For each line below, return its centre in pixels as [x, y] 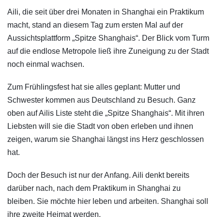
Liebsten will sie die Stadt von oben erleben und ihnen [100, 126]
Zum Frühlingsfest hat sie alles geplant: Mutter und [94, 87]
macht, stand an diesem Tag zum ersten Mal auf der [95, 25]
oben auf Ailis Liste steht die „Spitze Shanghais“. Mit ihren [106, 113]
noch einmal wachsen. [46, 64]
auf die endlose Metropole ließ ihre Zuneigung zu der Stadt [108, 51]
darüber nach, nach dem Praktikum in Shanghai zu [94, 188]
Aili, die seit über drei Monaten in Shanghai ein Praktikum [106, 12]
